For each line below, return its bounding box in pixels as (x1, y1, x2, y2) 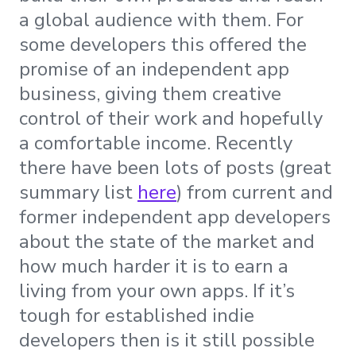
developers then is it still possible (19, 327, 315, 354)
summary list (19, 180, 137, 206)
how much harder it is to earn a (19, 253, 288, 280)
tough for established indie (19, 303, 254, 329)
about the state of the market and (19, 229, 315, 255)
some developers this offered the (19, 32, 307, 58)
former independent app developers (19, 204, 331, 230)
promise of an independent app (19, 56, 289, 83)
